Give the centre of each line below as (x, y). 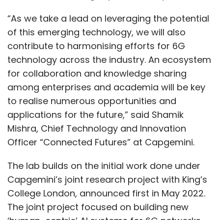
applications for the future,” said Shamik (96, 115)
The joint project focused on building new (98, 207)
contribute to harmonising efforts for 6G (96, 46)
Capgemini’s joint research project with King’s (107, 179)
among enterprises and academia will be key (106, 87)
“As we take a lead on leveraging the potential (108, 18)
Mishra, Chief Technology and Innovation (97, 128)
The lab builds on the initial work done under (104, 166)
